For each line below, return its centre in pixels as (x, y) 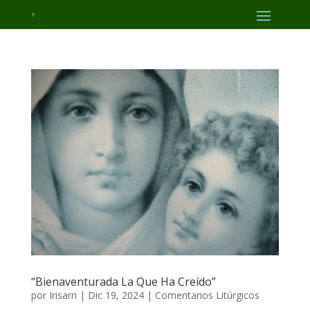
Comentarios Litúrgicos (207, 295)
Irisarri (63, 295)
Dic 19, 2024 (116, 295)
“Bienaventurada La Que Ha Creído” (123, 281)
